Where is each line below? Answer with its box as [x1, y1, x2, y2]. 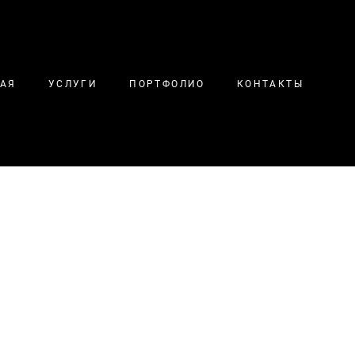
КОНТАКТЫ [236, 76, 303, 90]
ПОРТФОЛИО [129, 76, 205, 90]
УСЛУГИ [48, 76, 98, 90]
